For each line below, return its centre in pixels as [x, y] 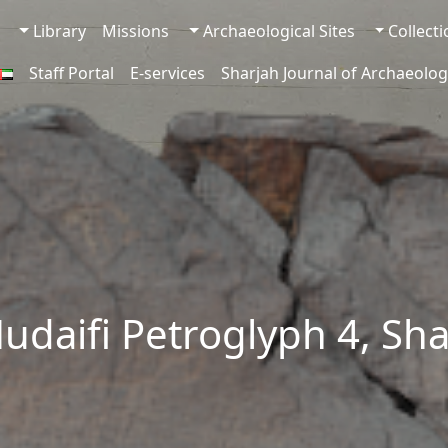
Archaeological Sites [278, 31]
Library [59, 31]
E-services [168, 73]
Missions [135, 31]
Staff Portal [72, 73]
